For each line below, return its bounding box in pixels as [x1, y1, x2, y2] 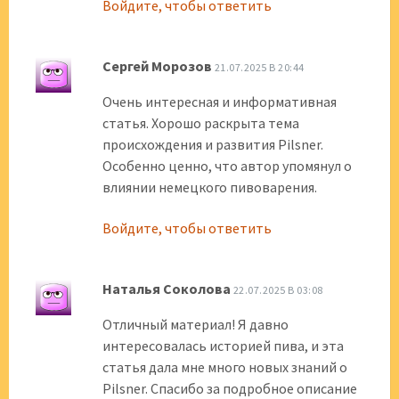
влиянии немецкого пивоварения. [102, 178, 317, 196]
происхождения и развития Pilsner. [102, 135, 323, 153]
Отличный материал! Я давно [102, 315, 289, 333]
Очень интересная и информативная [102, 93, 337, 110]
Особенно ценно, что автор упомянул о [102, 157, 352, 175]
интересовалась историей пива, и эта [102, 337, 344, 354]
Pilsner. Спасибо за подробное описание [102, 379, 357, 397]
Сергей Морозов [102, 57, 212, 75]
